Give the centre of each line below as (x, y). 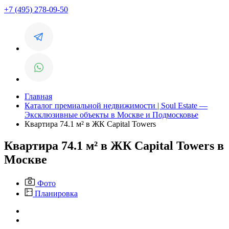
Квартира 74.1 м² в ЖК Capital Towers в (114, 145)
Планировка (55, 193)
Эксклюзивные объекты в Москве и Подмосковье (111, 115)
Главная (38, 96)
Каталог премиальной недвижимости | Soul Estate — (116, 106)
